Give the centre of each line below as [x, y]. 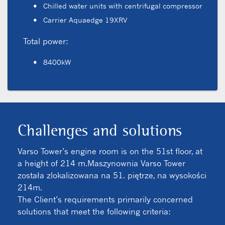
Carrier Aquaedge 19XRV [85, 20]
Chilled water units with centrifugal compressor [123, 6]
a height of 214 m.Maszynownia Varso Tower [101, 163]
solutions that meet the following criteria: [94, 211]
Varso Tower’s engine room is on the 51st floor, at [110, 151]
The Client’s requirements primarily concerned [105, 199]
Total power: [45, 41]
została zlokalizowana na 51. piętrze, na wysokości [112, 175]
